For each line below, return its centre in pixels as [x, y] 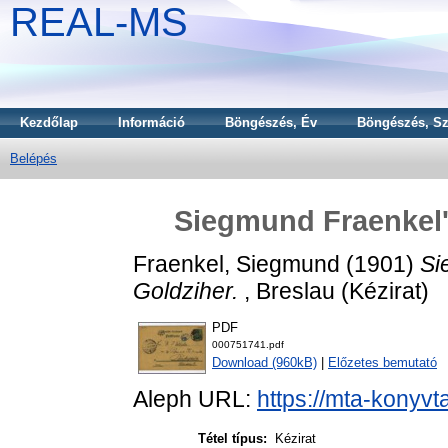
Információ [151, 122]
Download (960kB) [264, 363]
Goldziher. [185, 290]
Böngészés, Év [271, 122]
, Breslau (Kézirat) [333, 290]
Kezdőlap [49, 122]
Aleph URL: [195, 399]
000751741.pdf [248, 345]
